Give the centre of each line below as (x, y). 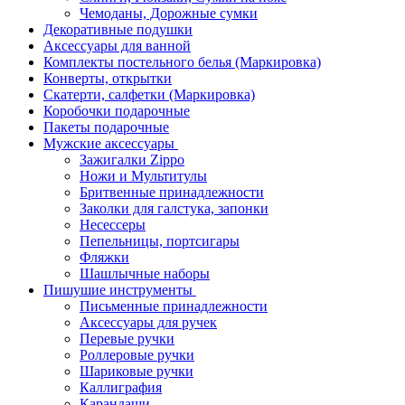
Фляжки (104, 258)
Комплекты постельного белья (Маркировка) (182, 62)
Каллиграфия (121, 388)
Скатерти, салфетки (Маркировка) (149, 95)
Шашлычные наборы (145, 274)
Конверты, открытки (108, 79)
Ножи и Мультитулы (143, 176)
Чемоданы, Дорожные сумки (169, 14)
